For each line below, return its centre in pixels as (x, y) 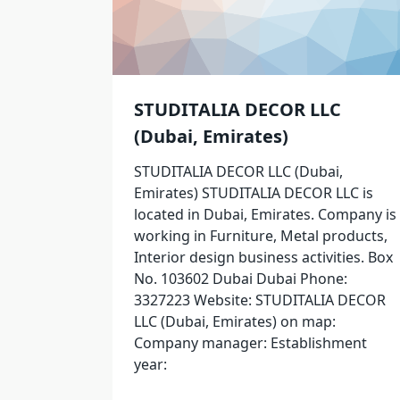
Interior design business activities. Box (263, 258)
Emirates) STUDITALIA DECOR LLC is (254, 193)
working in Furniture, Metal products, (261, 236)
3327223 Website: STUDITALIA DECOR (260, 300)
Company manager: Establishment (250, 343)
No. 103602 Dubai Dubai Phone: (241, 279)
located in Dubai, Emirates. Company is (265, 215)
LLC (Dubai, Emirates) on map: (235, 322)
